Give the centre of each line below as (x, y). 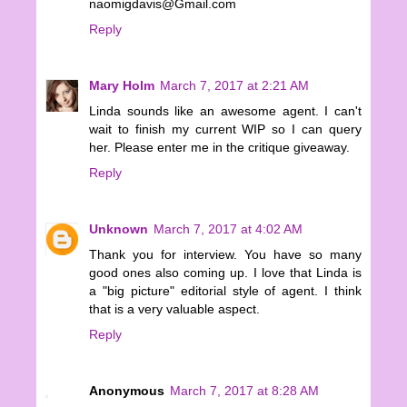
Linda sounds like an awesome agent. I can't (225, 111)
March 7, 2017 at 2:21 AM (234, 86)
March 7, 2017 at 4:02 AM (228, 229)
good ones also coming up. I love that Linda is (225, 273)
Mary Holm (122, 86)
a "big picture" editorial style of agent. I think (225, 291)
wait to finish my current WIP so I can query (225, 129)
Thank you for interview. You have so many (225, 255)
